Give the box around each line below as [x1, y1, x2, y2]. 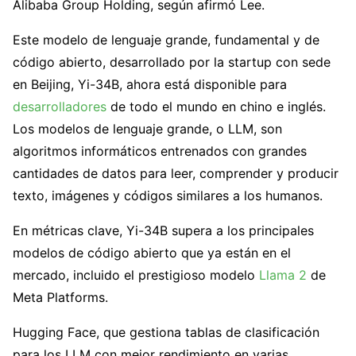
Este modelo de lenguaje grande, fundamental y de [13, 32, 319, 48]
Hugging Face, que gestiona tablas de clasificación [13, 324, 319, 341]
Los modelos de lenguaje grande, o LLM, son [13, 121, 282, 137]
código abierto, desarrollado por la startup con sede [13, 54, 331, 71]
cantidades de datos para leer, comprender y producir [13, 165, 339, 182]
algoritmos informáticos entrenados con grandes [13, 143, 307, 160]
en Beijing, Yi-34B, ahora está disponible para [13, 76, 287, 93]
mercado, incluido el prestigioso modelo [13, 267, 259, 284]
